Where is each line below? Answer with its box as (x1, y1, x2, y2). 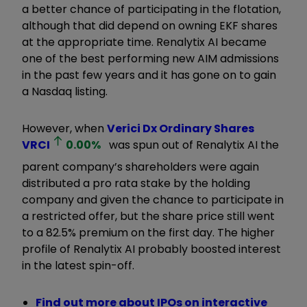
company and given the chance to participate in (22, 191, 284, 208)
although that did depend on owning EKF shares (22, 17, 278, 34)
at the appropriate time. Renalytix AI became (22, 34, 267, 50)
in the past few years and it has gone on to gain (22, 66, 276, 83)
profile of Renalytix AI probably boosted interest (22, 241, 281, 257)
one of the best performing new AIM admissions (22, 50, 279, 66)
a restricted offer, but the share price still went (22, 208, 275, 224)
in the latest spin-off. (22, 257, 134, 273)
